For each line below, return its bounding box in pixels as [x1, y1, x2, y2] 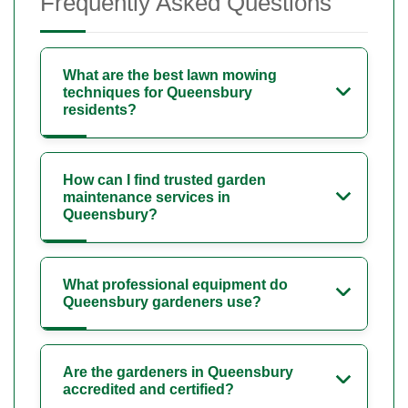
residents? [63, 102, 137, 118]
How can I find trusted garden [63, 172, 266, 189]
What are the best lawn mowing [63, 67, 277, 84]
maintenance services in [63, 189, 230, 206]
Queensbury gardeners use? [63, 294, 261, 311]
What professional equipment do [63, 277, 288, 293]
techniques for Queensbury [63, 85, 252, 101]
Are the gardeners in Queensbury [63, 364, 293, 381]
